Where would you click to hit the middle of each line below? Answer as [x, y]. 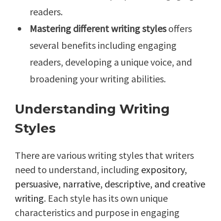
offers [179, 28]
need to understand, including [78, 169]
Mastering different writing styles [98, 28]
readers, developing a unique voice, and [111, 62]
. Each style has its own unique [106, 198]
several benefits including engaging [103, 45]
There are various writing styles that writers [104, 155]
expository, [164, 169]
